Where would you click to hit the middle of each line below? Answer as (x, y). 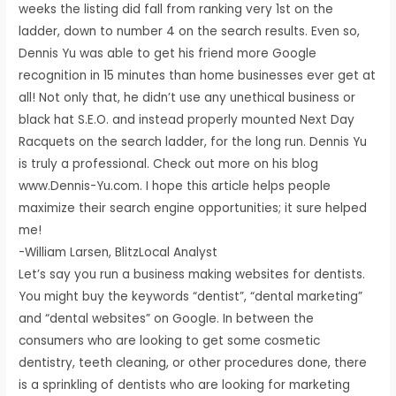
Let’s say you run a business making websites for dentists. (192, 274)
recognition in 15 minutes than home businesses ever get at (198, 75)
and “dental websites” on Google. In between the (167, 318)
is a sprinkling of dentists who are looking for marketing (185, 385)
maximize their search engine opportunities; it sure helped (193, 208)
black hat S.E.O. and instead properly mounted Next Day (187, 119)
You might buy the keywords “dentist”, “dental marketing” (191, 296)
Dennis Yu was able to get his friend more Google (168, 53)
